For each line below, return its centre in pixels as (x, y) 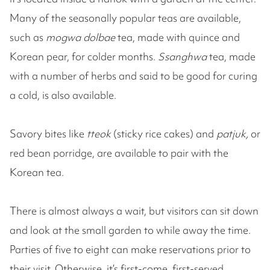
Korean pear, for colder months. (84, 57)
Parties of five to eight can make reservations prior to (130, 250)
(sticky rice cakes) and (165, 134)
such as (28, 37)
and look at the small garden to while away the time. (130, 230)
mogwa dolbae (82, 37)
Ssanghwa (184, 57)
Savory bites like (48, 134)
